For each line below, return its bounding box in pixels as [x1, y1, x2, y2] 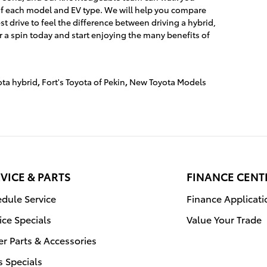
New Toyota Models [129, 76, 206, 88]
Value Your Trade [187, 212, 262, 226]
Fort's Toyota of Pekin [42, 76, 125, 88]
